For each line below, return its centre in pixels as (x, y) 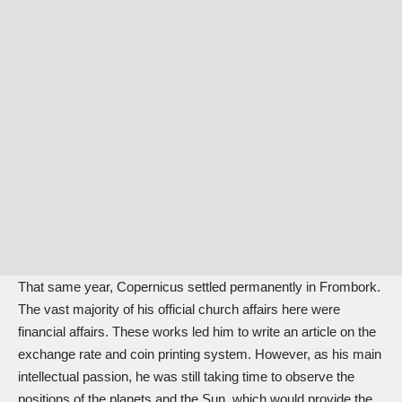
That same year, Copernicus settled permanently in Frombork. (199, 287)
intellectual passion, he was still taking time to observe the (186, 377)
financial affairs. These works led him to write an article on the (197, 332)
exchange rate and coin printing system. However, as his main (200, 354)
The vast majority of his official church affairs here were (179, 310)
